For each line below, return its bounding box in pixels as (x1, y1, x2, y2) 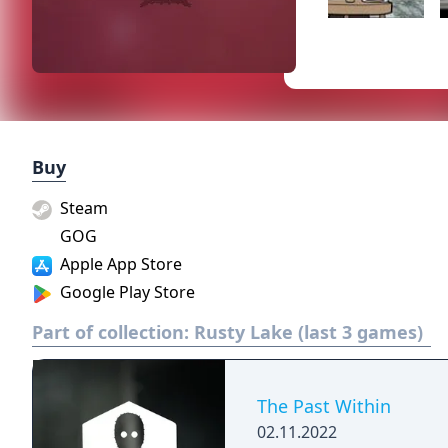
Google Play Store (56, 281, 195, 303)
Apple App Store (56, 253, 182, 275)
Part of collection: (32, 320, 194, 344)
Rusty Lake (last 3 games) (194, 320, 423, 344)
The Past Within (257, 394, 391, 418)
